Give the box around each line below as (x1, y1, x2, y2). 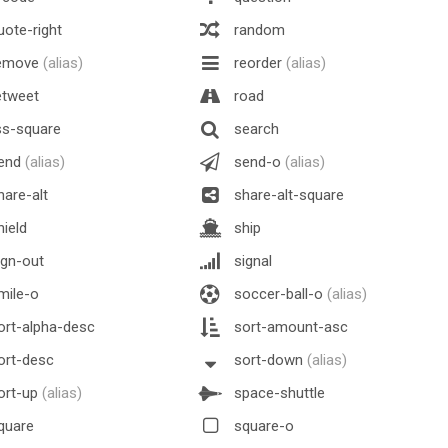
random (230, 20, 285, 39)
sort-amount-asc (230, 317, 348, 336)
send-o (230, 152, 285, 171)
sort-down (230, 350, 307, 369)
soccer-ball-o (230, 284, 327, 303)
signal (230, 251, 272, 270)
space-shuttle (230, 383, 325, 402)
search (230, 119, 279, 138)
